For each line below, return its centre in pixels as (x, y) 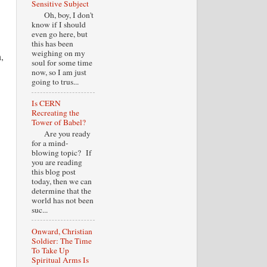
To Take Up (50, 250)
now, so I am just (59, 72)
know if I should (58, 25)
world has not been (62, 200)
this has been (52, 44)
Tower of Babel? (58, 122)
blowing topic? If (61, 152)
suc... (39, 209)
